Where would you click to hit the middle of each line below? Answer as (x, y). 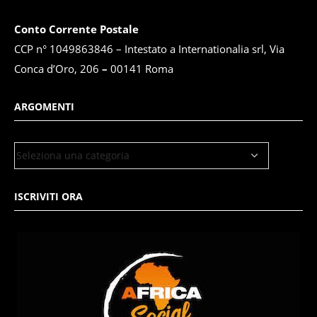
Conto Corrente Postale (76, 29)
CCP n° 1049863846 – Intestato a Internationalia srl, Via (149, 49)
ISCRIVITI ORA (48, 196)
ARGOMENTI (44, 106)
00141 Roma (143, 69)
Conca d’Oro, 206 (58, 69)
